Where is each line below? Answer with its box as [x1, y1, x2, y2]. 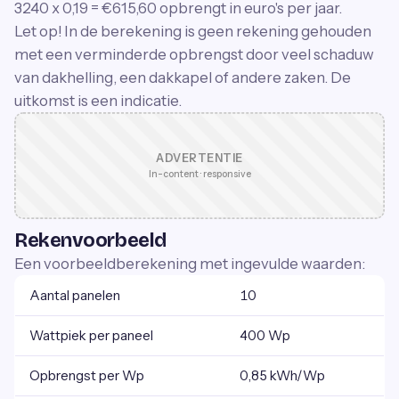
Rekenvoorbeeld [14, 229, 167, 252]
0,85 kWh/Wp [240, 367, 325, 384]
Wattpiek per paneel [29, 327, 153, 344]
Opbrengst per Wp [29, 367, 144, 384]
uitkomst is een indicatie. [14, 92, 182, 110]
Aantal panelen [29, 287, 120, 304]
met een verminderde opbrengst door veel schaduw [14, 45, 374, 63]
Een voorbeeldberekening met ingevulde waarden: [14, 255, 365, 273]
